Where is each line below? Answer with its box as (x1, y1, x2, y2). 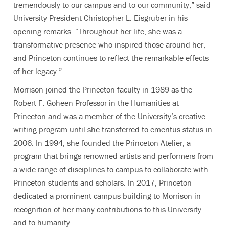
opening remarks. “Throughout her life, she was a (13, 26, 182, 37)
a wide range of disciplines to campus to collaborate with (13, 164, 208, 175)
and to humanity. (13, 217, 72, 228)
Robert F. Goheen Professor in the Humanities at (13, 98, 179, 108)
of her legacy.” (13, 66, 62, 77)
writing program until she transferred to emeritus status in (13, 124, 212, 135)
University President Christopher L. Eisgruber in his (13, 13, 188, 24)
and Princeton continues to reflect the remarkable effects (13, 53, 209, 63)
